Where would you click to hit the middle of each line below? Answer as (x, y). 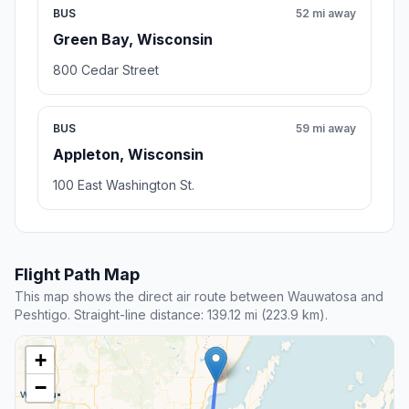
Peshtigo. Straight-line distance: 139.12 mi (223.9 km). (171, 315)
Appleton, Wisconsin (128, 155)
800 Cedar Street (106, 70)
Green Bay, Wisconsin (133, 40)
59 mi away (326, 129)
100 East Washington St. (124, 185)
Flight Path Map (77, 275)
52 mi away (326, 14)
